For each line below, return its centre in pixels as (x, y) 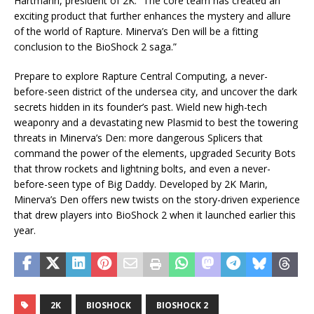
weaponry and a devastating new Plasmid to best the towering (156, 122)
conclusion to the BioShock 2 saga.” (95, 46)
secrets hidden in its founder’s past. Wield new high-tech (141, 107)
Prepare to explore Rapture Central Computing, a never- (141, 76)
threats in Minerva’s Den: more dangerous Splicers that (138, 137)
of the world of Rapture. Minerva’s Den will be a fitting (136, 31)
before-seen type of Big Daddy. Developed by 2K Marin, (141, 184)
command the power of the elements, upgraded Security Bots (155, 153)
